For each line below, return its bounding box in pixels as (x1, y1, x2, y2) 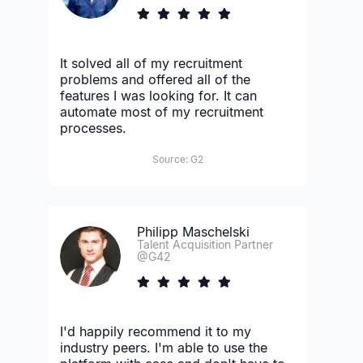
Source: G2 (152, 152, 203, 165)
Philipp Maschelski (137, 223, 250, 240)
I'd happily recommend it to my (60, 322, 251, 340)
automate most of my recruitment (60, 103, 263, 120)
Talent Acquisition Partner (137, 237, 273, 251)
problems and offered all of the (60, 70, 250, 88)
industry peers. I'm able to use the (60, 339, 267, 356)
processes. (60, 119, 126, 136)
